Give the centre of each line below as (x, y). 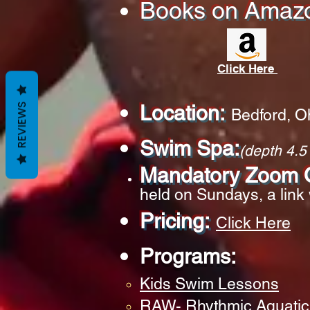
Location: (182, 113)
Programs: (188, 257)
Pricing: (175, 221)
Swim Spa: (190, 149)
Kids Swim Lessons (209, 284)
